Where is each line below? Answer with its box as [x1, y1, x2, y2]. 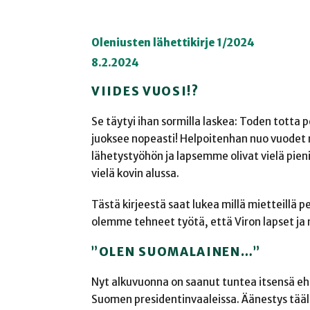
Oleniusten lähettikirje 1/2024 [91, 36, 255, 50]
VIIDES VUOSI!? [91, 83, 199, 99]
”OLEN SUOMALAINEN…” [91, 244, 261, 259]
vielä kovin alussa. [91, 166, 179, 180]
